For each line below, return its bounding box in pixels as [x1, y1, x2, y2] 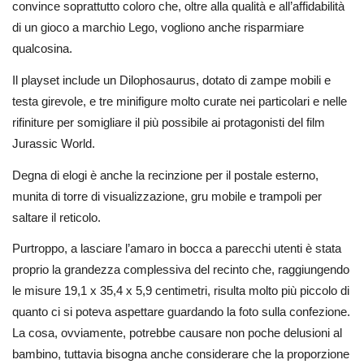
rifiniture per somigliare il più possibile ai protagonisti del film [12, 115, 325, 129]
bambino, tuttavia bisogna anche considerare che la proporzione [12, 347, 349, 362]
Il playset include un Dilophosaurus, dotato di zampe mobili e [12, 72, 331, 87]
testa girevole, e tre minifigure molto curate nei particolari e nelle [12, 93, 347, 108]
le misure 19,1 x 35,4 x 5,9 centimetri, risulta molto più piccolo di [12, 284, 349, 298]
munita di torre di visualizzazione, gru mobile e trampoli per [12, 188, 322, 203]
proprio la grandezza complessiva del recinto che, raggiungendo [12, 262, 349, 277]
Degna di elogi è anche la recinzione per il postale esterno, [12, 167, 318, 182]
